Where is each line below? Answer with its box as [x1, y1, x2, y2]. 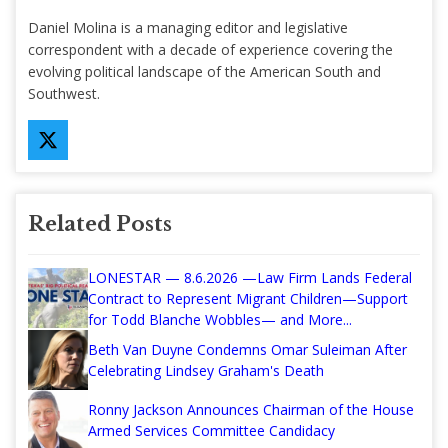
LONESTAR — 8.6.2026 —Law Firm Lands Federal [88, 267, 412, 287]
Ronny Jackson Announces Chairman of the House [88, 399, 414, 419]
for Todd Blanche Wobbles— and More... [88, 309, 352, 329]
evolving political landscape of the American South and [28, 61, 381, 81]
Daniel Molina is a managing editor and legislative [28, 17, 348, 37]
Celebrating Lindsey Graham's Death [88, 360, 324, 380]
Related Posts [28, 211, 172, 236]
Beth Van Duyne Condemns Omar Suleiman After [88, 339, 407, 359]
